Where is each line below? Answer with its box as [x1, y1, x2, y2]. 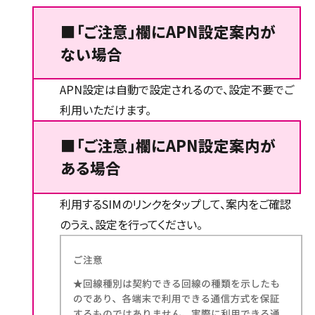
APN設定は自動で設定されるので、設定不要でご [59, 81, 294, 98]
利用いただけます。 [59, 101, 151, 119]
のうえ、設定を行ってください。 [59, 215, 202, 233]
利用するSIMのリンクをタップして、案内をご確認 [59, 195, 291, 212]
